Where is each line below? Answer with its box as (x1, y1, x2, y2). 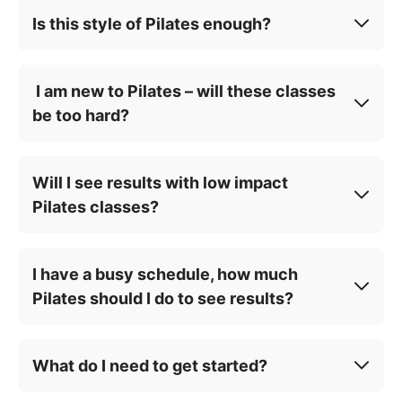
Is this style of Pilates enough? (32, 13, 271, 33)
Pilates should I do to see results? (32, 288, 293, 308)
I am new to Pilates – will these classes (32, 81, 336, 100)
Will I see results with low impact (32, 172, 288, 192)
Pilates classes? (32, 197, 159, 216)
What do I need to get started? (32, 355, 267, 375)
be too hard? (32, 105, 129, 125)
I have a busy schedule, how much (32, 264, 298, 284)
